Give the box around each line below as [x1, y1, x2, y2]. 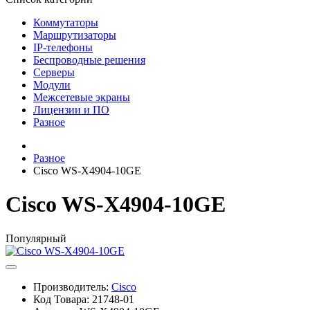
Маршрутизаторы [33, 29, 116, 41]
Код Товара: [33, 293, 92, 305]
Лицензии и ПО [33, 104, 109, 116]
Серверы [33, 66, 75, 78]
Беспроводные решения [33, 54, 145, 66]
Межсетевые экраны [33, 91, 130, 103]
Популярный [6, 232, 66, 244]
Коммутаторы [33, 17, 98, 28]
